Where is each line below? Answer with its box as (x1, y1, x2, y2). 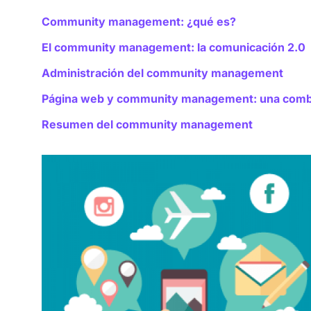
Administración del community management (42, 66, 283, 81)
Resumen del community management (42, 117, 253, 132)
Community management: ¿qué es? (42, 15, 236, 29)
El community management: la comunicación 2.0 (42, 40, 305, 55)
